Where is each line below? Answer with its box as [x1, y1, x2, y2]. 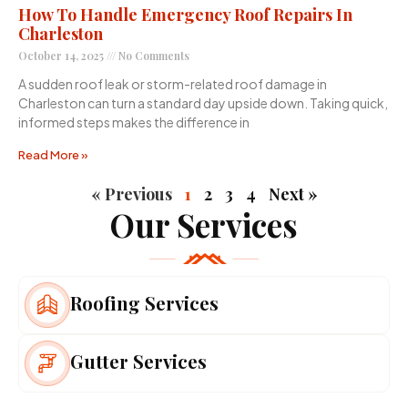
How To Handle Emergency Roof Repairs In [18, 4, 352, 26]
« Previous [90, 183, 172, 206]
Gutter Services [70, 348, 207, 373]
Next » [268, 183, 318, 206]
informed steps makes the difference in [18, 114, 250, 131]
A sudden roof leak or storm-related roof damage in [18, 76, 327, 93]
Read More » [18, 148, 88, 163]
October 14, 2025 [18, 48, 107, 64]
